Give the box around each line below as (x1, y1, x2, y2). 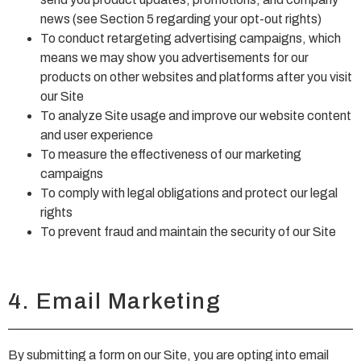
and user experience (40, 128, 153, 143)
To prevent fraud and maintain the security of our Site (40, 225, 336, 239)
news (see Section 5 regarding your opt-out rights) (40, 12, 322, 27)
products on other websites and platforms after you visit (40, 70, 352, 85)
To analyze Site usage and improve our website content (40, 109, 351, 123)
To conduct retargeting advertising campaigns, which (40, 31, 341, 46)
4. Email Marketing (8, 288, 221, 314)
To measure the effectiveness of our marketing (40, 147, 301, 162)
